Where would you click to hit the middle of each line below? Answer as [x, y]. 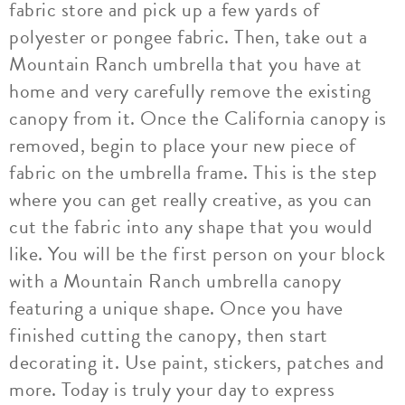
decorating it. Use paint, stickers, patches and [197, 362]
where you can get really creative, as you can [191, 199]
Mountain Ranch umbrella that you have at [185, 64]
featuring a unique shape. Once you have [176, 308]
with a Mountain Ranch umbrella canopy [175, 281]
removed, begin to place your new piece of [183, 145]
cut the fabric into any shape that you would [191, 226]
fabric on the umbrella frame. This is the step [193, 172]
